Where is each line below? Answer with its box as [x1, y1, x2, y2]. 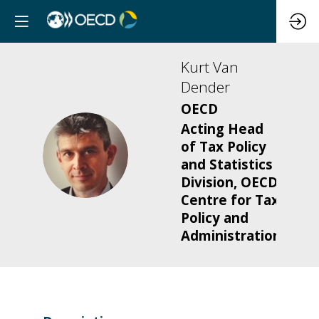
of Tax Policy [181, 137, 266, 156]
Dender [181, 77, 230, 97]
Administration [181, 226, 281, 245]
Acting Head [181, 120, 263, 138]
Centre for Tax [181, 191, 279, 209]
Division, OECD [181, 173, 278, 192]
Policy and [181, 209, 249, 227]
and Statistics [181, 155, 273, 174]
